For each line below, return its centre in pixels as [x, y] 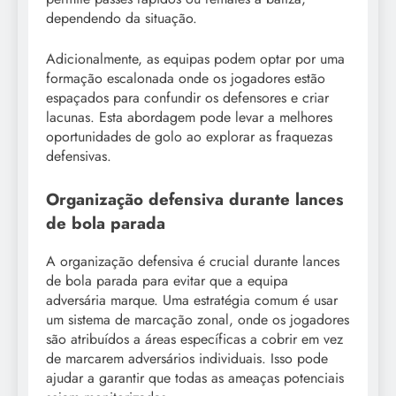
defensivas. [79, 156]
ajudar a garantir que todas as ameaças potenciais [195, 377]
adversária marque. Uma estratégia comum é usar [192, 300]
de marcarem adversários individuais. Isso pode [187, 358]
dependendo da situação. [122, 18]
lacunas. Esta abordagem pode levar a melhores [189, 117]
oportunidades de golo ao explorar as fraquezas [189, 136]
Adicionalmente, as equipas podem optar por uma [195, 58]
